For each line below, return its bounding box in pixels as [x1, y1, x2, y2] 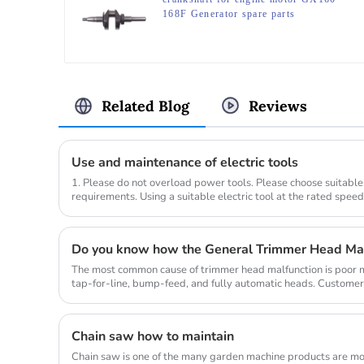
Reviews [249, 97, 307, 116]
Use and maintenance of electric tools [71, 153, 298, 171]
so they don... [71, 289, 133, 305]
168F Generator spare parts [162, 8, 296, 20]
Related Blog [102, 97, 189, 116]
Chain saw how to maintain [71, 327, 234, 345]
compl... [71, 202, 108, 218]
